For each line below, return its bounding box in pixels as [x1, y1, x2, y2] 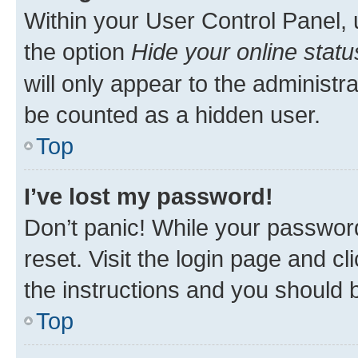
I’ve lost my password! [24, 182, 273, 209]
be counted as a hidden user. [24, 101, 320, 128]
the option [24, 38, 131, 65]
